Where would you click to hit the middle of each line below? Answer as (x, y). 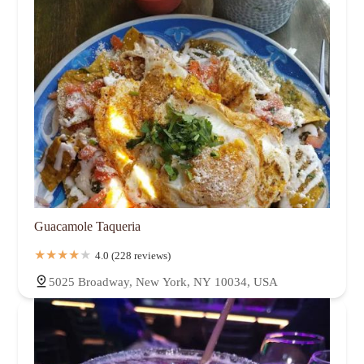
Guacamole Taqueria (87, 226)
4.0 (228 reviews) (133, 255)
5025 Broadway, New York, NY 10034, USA (163, 282)
